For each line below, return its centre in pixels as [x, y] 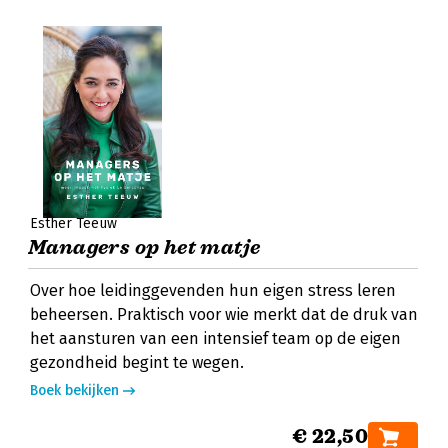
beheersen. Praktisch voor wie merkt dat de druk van [224, 314]
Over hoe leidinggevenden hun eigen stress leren [213, 290]
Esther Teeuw [73, 223]
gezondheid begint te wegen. [137, 362]
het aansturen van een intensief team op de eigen [215, 338]
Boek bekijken [74, 390]
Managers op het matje [144, 247]
